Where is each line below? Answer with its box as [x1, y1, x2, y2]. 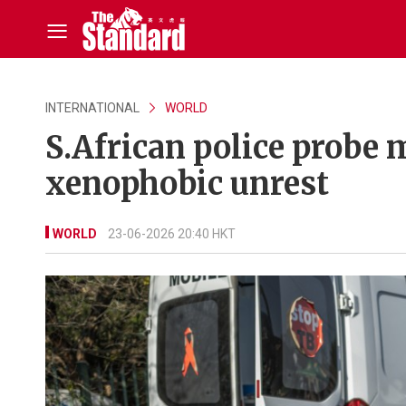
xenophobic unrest [45, 165, 329, 203]
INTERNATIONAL [45, 101, 140, 115]
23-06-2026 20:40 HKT [108, 227, 236, 241]
